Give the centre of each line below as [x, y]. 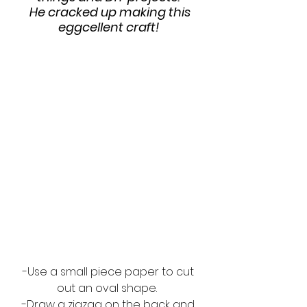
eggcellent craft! [110, 27]
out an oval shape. [110, 288]
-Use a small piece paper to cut [110, 272]
